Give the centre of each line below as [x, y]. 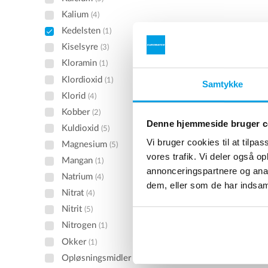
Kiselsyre [81, 47]
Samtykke [223, 84]
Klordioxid [83, 80]
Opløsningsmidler [98, 258]
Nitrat [74, 193]
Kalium [77, 15]
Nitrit [73, 209]
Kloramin [81, 63]
